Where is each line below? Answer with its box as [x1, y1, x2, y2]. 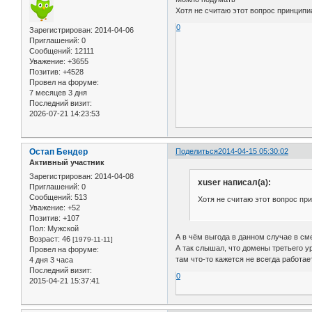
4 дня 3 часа [29, 255, 73, 264]
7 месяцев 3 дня [29, 88, 87, 97]
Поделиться [175, 147, 219, 156]
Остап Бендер [29, 147, 88, 157]
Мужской [45, 224, 79, 233]
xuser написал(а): [197, 178, 271, 188]
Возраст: [29, 234, 60, 243]
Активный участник [29, 158, 104, 167]
